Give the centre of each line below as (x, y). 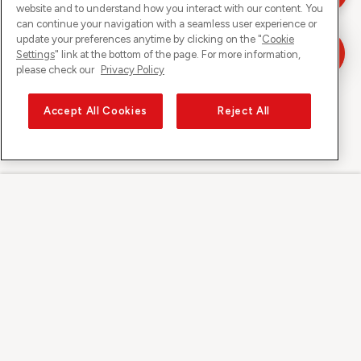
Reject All (244, 111)
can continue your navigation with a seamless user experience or (166, 24)
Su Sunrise (45, 303)
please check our (56, 70)
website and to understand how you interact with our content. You (170, 9)
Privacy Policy (133, 70)
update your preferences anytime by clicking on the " (139, 39)
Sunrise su (180, 205)
